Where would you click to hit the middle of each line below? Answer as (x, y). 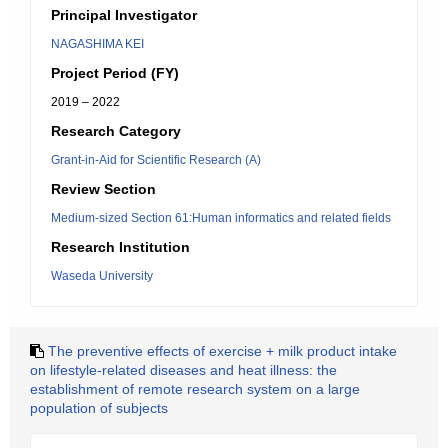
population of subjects (99, 408)
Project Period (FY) (115, 73)
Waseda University (102, 276)
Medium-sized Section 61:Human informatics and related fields (221, 218)
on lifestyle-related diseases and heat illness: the (183, 370)
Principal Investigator (124, 15)
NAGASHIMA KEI (97, 44)
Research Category (116, 131)
